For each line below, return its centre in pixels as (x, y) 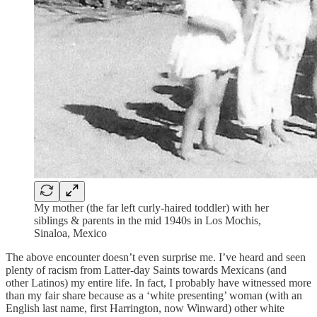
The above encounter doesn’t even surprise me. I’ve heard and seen (156, 257)
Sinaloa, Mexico (70, 233)
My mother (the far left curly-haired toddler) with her (151, 207)
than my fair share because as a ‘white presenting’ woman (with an (154, 295)
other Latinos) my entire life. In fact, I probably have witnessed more (158, 282)
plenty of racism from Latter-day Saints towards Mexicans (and (146, 270)
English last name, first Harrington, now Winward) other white (145, 308)
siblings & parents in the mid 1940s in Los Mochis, (148, 220)
